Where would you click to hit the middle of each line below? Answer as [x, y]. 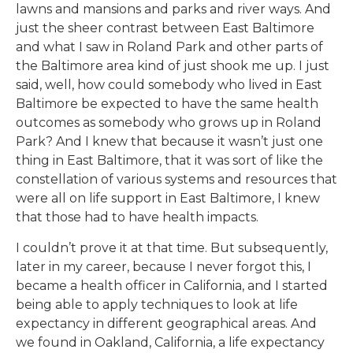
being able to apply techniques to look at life [157, 304]
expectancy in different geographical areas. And [166, 323]
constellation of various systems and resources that [176, 180]
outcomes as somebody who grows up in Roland [169, 123]
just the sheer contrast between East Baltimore [165, 28]
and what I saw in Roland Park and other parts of [169, 47]
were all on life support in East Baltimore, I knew [168, 199]
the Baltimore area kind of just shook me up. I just [173, 66]
